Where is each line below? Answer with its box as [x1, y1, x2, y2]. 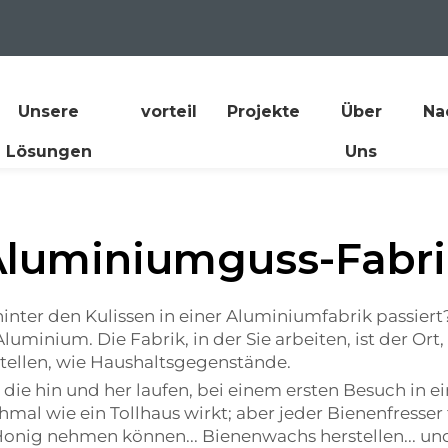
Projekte [226, 102, 300, 121]
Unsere [18, 102, 80, 121]
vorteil [140, 102, 197, 121]
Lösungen [5, 142, 92, 161]
